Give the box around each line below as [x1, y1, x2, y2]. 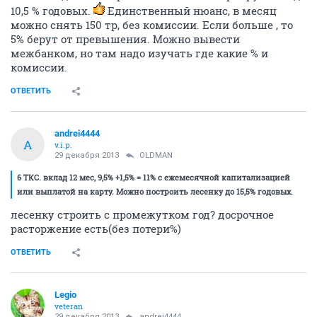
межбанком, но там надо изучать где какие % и [11, 46, 268, 60]
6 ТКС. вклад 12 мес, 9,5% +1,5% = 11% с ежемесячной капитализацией [17, 172, 290, 183]
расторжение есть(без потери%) [11, 221, 181, 236]
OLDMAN [139, 151, 173, 160]
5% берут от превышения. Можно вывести [11, 32, 240, 46]
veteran [54, 301, 83, 311]
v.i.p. [54, 139, 72, 150]
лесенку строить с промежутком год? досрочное [11, 207, 274, 221]
